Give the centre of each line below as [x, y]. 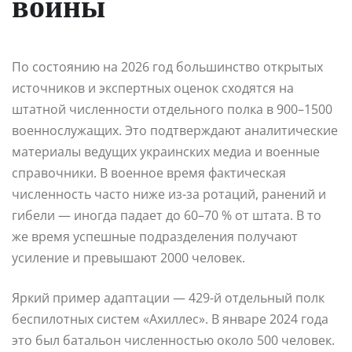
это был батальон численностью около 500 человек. [173, 340]
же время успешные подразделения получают [155, 236]
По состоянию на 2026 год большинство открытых [167, 66]
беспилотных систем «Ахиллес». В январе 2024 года [170, 319]
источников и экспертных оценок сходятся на [153, 88]
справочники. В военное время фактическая [149, 172]
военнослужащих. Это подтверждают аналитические [175, 130]
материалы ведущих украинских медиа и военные [166, 151]
